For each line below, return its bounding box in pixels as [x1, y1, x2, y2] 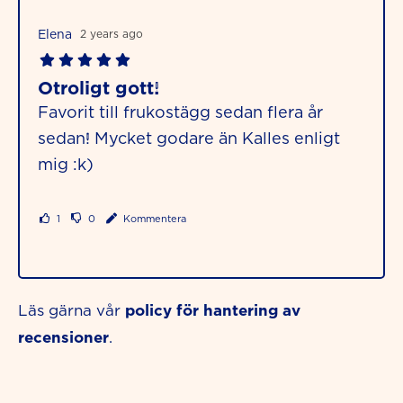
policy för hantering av [125, 300, 300, 318]
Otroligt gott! [38, 77, 159, 98]
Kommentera [123, 212, 186, 224]
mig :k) [38, 156, 94, 174]
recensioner [18, 327, 109, 345]
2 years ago [80, 28, 143, 40]
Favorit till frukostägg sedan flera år [38, 103, 323, 121]
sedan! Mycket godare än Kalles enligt [38, 130, 340, 148]
